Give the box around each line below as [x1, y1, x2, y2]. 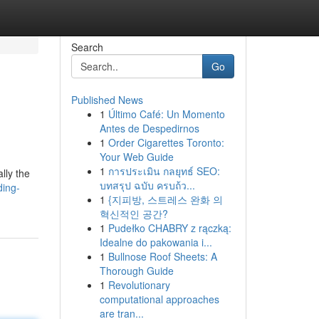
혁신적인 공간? [99, 206, 168, 221]
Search [70, 40, 103, 54]
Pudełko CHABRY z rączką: [108, 221, 231, 235]
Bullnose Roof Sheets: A [108, 249, 217, 263]
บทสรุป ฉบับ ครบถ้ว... [99, 178, 195, 192]
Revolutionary [108, 278, 170, 292]
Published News [70, 93, 143, 107]
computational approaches [99, 292, 219, 306]
